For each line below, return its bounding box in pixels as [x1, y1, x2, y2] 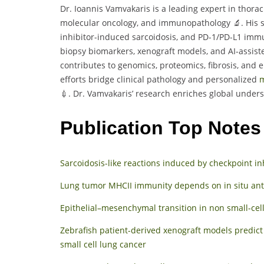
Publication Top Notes [60, 117, 261, 139]
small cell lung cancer [60, 238, 146, 250]
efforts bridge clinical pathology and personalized [60, 73, 259, 85]
